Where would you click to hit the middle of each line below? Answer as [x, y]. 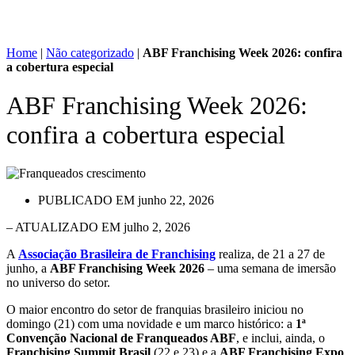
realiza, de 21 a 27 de [270, 254]
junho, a [28, 269]
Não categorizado [90, 52]
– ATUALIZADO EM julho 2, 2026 [98, 227]
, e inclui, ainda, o [281, 338]
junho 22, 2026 [176, 200]
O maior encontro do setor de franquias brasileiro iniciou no [155, 310]
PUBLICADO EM [86, 200]
